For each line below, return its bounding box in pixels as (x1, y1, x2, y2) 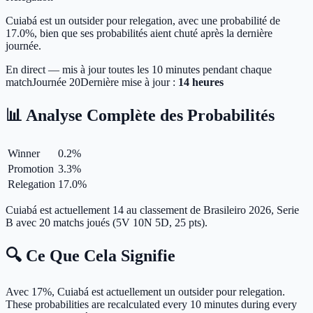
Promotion (8, 162, 54, 175)
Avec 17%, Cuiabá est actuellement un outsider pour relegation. (6, 285, 285, 298)
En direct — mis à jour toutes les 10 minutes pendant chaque (6, 63, 272, 75)
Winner (8, 147, 40, 159)
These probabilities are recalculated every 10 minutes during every (6, 298, 297, 310)
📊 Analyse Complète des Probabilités (6, 105, 275, 124)
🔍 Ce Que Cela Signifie (6, 246, 175, 265)
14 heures (178, 75, 224, 88)
